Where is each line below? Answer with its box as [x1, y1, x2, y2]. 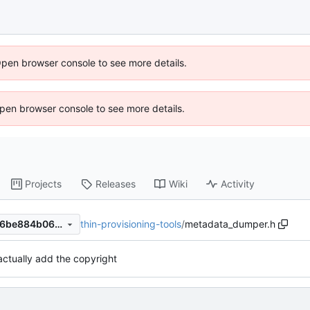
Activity [221, 178, 255, 190]
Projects [25, 178, 62, 190]
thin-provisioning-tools [80, 217, 181, 230]
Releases [95, 178, 136, 190]
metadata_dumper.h [185, 217, 275, 230]
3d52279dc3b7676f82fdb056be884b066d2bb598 [54, 218, 62, 230]
